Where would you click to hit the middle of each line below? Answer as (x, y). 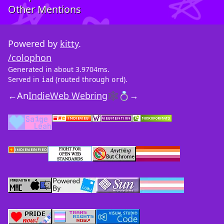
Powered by (34, 44)
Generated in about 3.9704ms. (59, 69)
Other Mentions (44, 9)
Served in (25, 79)
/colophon (30, 58)
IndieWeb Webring (68, 96)
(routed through (82, 79)
